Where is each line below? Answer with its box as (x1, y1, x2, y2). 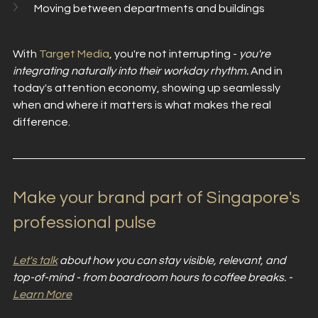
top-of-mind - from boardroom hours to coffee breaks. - (13, 271, 295, 283)
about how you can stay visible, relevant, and (57, 254, 288, 266)
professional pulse (13, 213, 156, 231)
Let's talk (13, 254, 57, 266)
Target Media (39, 48, 109, 60)
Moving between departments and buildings (34, 2, 265, 14)
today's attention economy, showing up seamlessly (13, 82, 283, 94)
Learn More (13, 288, 72, 300)
